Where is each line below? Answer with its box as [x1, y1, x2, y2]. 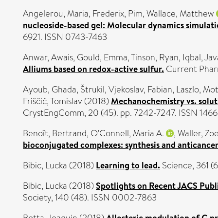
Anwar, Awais [23, 51, 73, 64]
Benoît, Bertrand [23, 127, 87, 140]
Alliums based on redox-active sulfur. [23, 63, 164, 75]
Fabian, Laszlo [147, 83, 199, 96]
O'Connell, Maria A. [91, 127, 164, 140]
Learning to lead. [96, 159, 160, 171]
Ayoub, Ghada [23, 83, 76, 96]
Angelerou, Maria [23, 7, 89, 20]
